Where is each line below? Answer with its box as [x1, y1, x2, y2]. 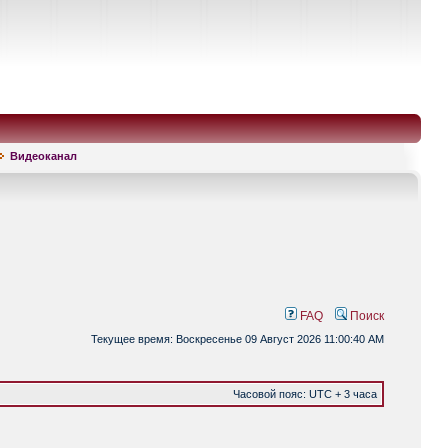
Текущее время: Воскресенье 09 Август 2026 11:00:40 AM [91, 333, 384, 345]
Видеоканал [10, 150, 77, 162]
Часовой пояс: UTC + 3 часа [233, 388, 377, 400]
